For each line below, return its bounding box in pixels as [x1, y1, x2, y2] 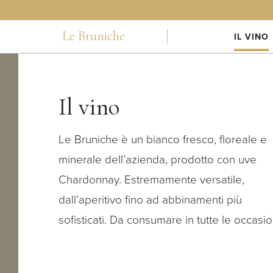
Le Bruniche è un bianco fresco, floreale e [58, 130, 267, 149]
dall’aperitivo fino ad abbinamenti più [58, 191, 242, 209]
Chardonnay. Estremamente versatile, [58, 171, 244, 189]
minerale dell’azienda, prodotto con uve [58, 151, 257, 169]
